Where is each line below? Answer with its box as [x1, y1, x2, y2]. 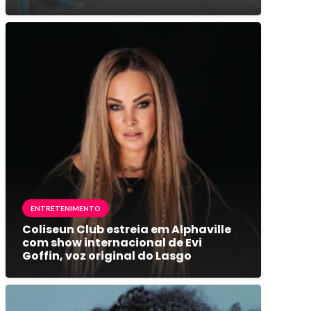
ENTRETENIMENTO [30, 203, 101, 212]
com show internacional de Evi [22, 234, 202, 251]
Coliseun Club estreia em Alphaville [22, 221, 231, 237]
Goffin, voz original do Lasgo [22, 247, 192, 264]
